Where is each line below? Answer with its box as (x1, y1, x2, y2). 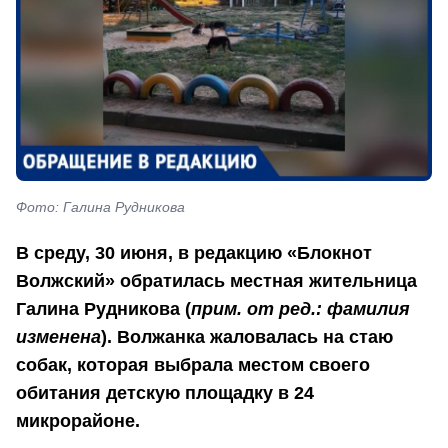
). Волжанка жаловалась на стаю (101, 326, 393, 347)
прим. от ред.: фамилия (191, 298, 410, 319)
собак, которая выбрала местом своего (16, 354, 370, 375)
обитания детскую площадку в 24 (16, 382, 314, 403)
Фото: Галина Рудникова (16, 199, 185, 216)
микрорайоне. (16, 410, 140, 431)
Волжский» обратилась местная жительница (16, 270, 417, 291)
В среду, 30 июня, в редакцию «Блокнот (16, 242, 372, 263)
